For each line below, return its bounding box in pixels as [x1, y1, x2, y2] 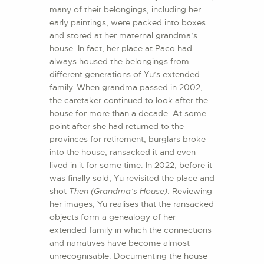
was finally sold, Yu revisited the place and [49, 173, 214, 184]
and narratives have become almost [49, 237, 190, 249]
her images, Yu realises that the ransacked [49, 199, 214, 210]
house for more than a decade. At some [49, 108, 206, 119]
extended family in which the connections [49, 225, 212, 236]
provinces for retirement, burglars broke [49, 134, 206, 145]
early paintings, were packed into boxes [49, 17, 206, 28]
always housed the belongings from [49, 56, 189, 67]
